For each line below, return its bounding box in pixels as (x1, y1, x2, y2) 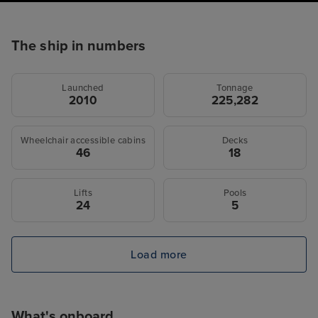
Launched (62, 82, 104, 94)
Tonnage (216, 82, 253, 94)
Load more (131, 247, 187, 262)
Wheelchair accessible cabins (21, 135, 146, 147)
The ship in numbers (11, 38, 146, 55)
